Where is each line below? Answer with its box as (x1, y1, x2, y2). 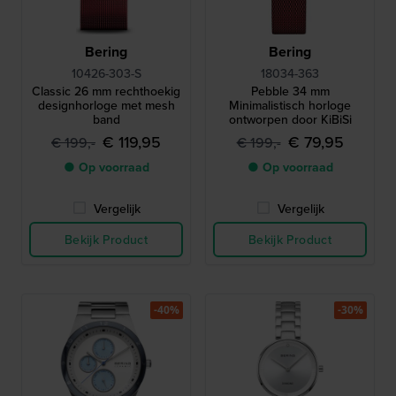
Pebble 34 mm (250, 81, 330, 100)
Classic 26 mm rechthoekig (32, 81, 180, 100)
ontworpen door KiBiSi (228, 110, 352, 128)
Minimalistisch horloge (229, 95, 351, 114)
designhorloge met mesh (37, 95, 175, 114)
